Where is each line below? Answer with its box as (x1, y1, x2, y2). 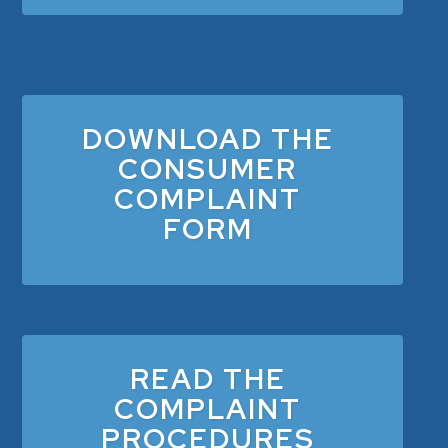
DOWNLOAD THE (81, 119, 334, 158)
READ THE (129, 359, 286, 398)
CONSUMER (118, 149, 298, 188)
